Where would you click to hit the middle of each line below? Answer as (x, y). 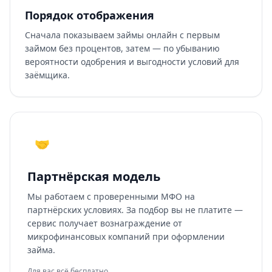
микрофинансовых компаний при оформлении (126, 236)
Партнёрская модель (94, 176)
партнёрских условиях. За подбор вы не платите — (135, 210)
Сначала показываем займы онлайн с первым (122, 35)
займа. (41, 250)
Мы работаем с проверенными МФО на (111, 196)
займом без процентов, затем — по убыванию (122, 48)
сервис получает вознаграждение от (105, 223)
